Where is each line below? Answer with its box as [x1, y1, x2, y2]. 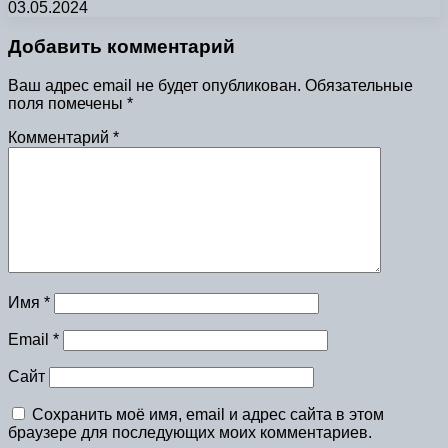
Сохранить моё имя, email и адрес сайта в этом [32, 405, 384, 423]
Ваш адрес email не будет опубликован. [8, 76, 301, 94]
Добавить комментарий [8, 35, 235, 57]
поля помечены [8, 94, 127, 112]
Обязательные [305, 76, 413, 94]
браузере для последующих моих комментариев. [8, 423, 372, 441]
